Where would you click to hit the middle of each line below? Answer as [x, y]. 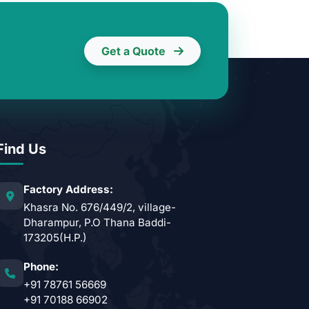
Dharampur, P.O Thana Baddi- [97, 223]
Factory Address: [68, 190]
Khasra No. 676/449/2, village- [100, 208]
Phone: [41, 267]
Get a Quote [135, 51]
